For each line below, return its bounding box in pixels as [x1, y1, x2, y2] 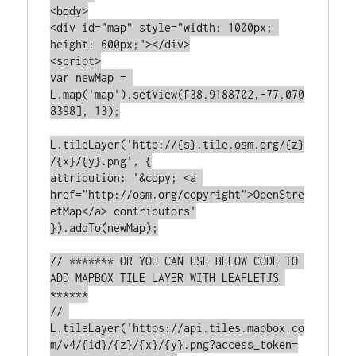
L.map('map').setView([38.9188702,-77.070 [50, 87, 305, 101]
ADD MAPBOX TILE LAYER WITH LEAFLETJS [50, 270, 280, 284]
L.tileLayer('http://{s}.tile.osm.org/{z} [50, 137, 305, 151]
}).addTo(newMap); [50, 220, 159, 234]
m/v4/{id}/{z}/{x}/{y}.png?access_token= [50, 337, 299, 351]
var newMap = [50, 70, 127, 84]
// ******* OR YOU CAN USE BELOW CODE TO [50, 253, 299, 268]
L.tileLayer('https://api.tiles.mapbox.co [50, 320, 305, 335]
